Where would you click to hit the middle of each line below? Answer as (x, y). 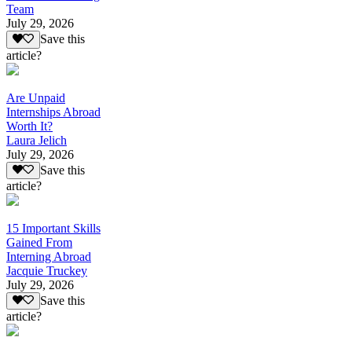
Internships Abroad (53, 112)
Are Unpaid (36, 97)
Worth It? (29, 126)
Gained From (39, 243)
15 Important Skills (53, 229)
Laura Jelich (37, 140)
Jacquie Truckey (47, 271)
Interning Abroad (49, 257)
